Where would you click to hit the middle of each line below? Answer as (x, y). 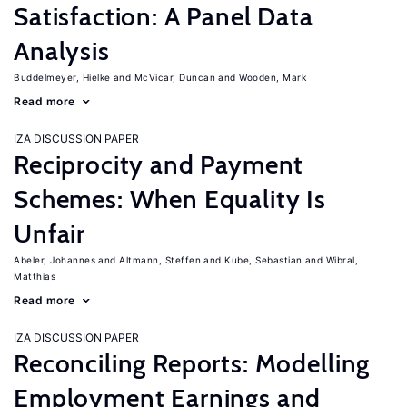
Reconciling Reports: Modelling (192, 363)
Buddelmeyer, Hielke (62, 77)
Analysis (62, 51)
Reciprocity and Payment (159, 164)
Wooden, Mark (273, 77)
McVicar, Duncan (174, 77)
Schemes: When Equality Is (170, 199)
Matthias (35, 276)
